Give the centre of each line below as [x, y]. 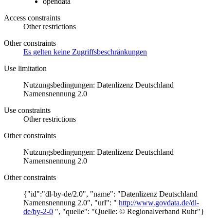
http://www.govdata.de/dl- [159, 202]
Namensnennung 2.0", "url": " [71, 202]
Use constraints [27, 110]
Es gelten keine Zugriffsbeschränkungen [85, 52]
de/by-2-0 [38, 211]
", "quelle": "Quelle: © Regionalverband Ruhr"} [129, 211]
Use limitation [25, 68]
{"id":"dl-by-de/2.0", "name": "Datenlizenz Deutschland [110, 194]
